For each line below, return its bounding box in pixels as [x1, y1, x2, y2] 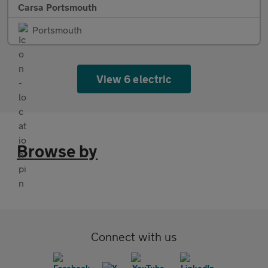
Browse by [17, 141, 98, 161]
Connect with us [91, 229, 177, 243]
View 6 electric [96, 72, 172, 86]
